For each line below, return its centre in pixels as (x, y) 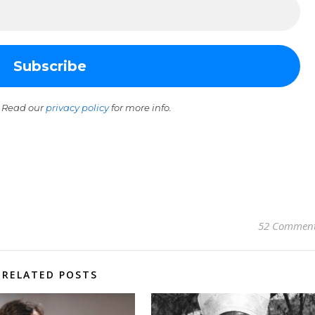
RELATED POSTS (50, 275)
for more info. (140, 108)
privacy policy (77, 108)
